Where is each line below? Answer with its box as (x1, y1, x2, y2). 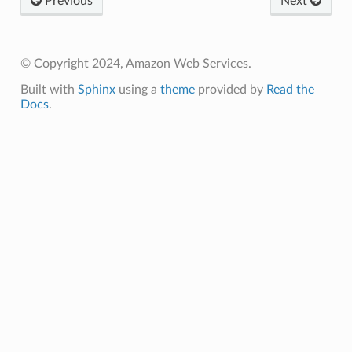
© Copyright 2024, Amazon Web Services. (20, 57, 251, 70)
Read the (266, 82, 314, 96)
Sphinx (77, 82, 115, 96)
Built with (20, 82, 78, 96)
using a (115, 82, 160, 96)
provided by (194, 82, 266, 96)
